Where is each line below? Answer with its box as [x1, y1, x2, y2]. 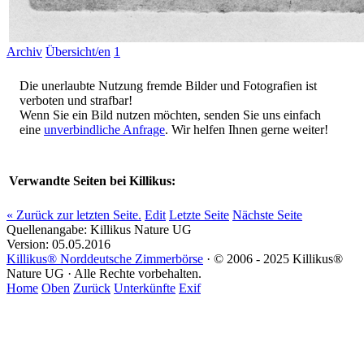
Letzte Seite [169, 208, 229, 223]
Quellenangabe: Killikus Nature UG [6, 223, 192, 237]
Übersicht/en [45, 44, 110, 58]
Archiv [6, 44, 42, 58]
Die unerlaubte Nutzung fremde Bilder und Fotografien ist [19, 78, 317, 93]
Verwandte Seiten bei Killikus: [9, 173, 175, 188]
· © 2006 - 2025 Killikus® [203, 252, 343, 266]
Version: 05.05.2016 [6, 237, 110, 252]
